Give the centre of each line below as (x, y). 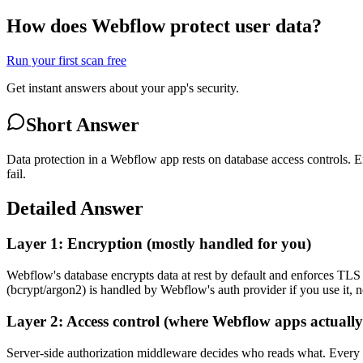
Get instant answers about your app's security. (123, 88)
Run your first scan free (66, 60)
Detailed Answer (75, 208)
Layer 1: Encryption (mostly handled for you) (159, 244)
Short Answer (83, 124)
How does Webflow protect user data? (164, 26)
